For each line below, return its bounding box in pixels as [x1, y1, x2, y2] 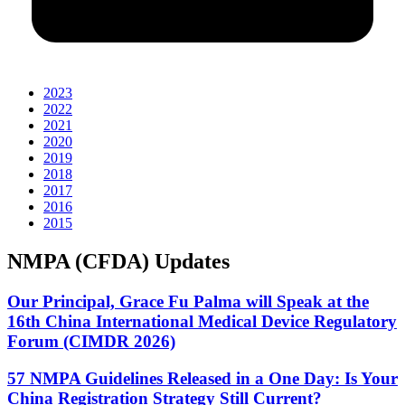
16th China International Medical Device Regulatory [7, 312, 397, 332]
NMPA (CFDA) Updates [7, 250, 230, 274]
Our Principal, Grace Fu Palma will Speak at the [7, 292, 369, 312]
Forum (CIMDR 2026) [7, 332, 175, 352]
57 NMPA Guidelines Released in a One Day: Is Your [7, 368, 398, 388]
